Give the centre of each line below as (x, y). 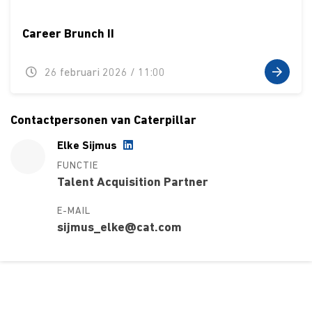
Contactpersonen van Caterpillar (103, 121)
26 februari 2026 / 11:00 (103, 73)
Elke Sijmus (88, 146)
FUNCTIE (77, 166)
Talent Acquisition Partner (132, 182)
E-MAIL (73, 211)
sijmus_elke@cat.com (119, 228)
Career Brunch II (68, 35)
